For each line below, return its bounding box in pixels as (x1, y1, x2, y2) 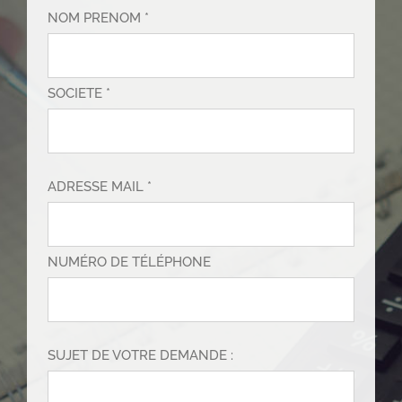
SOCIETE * (48, 85, 111, 102)
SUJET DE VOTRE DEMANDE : (48, 347, 234, 364)
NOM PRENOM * (48, 10, 150, 27)
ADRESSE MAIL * (48, 179, 153, 196)
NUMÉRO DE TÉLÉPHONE (48, 254, 212, 271)
